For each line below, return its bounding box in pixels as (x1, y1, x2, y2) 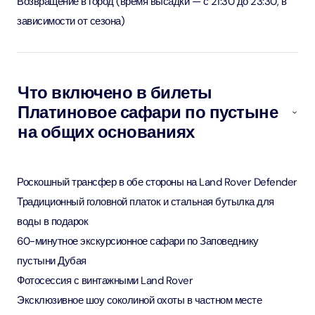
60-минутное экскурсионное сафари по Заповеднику (17, 234, 259, 248)
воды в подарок (17, 214, 88, 229)
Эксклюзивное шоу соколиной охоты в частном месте (17, 293, 262, 307)
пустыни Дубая (17, 254, 86, 268)
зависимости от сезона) (17, 14, 124, 28)
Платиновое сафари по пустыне (18, 101, 278, 123)
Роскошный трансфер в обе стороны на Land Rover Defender (17, 175, 297, 189)
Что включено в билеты (18, 82, 212, 103)
